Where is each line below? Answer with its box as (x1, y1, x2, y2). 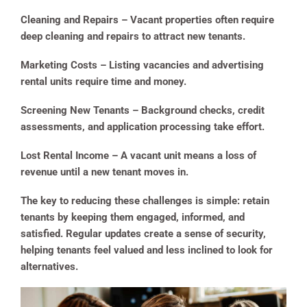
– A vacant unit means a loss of (109, 149, 256, 162)
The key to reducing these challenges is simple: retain (21, 195, 269, 208)
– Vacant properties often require (119, 14, 274, 27)
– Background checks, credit (130, 104, 265, 117)
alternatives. (21, 260, 78, 273)
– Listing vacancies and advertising (97, 59, 264, 72)
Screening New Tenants (21, 104, 130, 117)
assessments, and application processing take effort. (21, 121, 265, 134)
